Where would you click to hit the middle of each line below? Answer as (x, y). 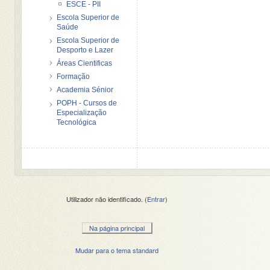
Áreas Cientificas (85, 63)
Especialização (82, 112)
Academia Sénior (85, 89)
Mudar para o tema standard (117, 250)
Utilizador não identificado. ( (107, 199)
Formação (74, 76)
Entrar (156, 199)
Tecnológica (77, 122)
